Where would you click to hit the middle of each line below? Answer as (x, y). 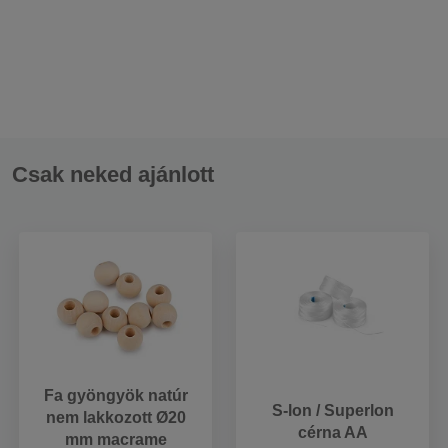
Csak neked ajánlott (113, 175)
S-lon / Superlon (332, 410)
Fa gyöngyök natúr (115, 396)
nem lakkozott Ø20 (115, 418)
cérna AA (332, 432)
